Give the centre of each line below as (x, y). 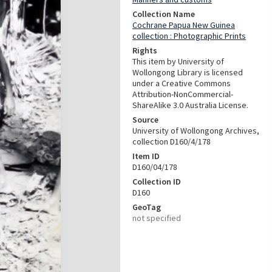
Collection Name (164, 14)
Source (145, 120)
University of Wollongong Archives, (196, 131)
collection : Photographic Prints (189, 36)
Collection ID (157, 182)
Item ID (146, 156)
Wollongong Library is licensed (188, 72)
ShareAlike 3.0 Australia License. (190, 105)
